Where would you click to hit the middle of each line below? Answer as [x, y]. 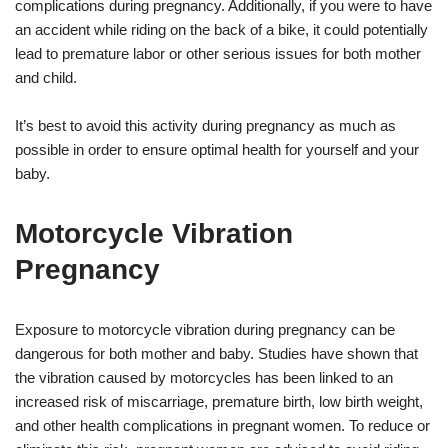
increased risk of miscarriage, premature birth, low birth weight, [219, 401]
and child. [46, 77]
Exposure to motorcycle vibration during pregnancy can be [205, 329]
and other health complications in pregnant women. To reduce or [222, 425]
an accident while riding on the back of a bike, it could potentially [221, 29]
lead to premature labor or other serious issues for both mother [218, 53]
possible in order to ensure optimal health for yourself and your [217, 149]
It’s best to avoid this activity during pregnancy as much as [205, 125]
